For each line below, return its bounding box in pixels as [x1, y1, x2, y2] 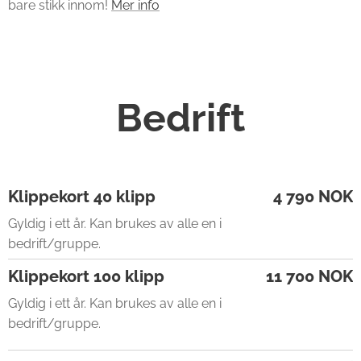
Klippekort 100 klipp [8, 267, 164, 286]
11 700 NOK [266, 267, 353, 286]
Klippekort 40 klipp [8, 187, 156, 206]
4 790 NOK [273, 187, 353, 206]
